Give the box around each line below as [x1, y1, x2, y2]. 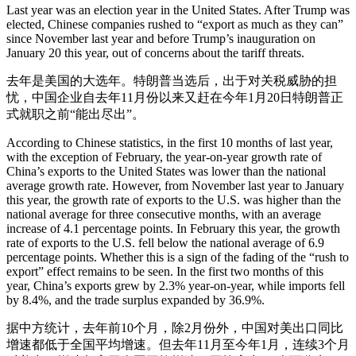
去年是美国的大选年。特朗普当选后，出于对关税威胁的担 [6, 74, 337, 88]
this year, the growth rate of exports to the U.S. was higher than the [6, 193, 341, 207]
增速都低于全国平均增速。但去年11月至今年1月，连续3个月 [6, 338, 350, 352]
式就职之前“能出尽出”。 [6, 107, 145, 122]
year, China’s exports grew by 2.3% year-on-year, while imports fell [6, 279, 345, 293]
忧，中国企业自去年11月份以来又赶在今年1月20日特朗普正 [6, 91, 343, 105]
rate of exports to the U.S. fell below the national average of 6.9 [6, 236, 324, 250]
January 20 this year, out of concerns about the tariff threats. [6, 46, 304, 60]
